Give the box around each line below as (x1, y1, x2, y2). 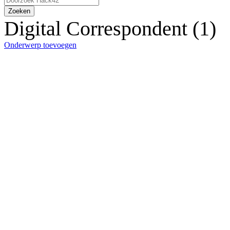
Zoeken (8, 7, 30, 15)
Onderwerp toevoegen (4, 41, 76, 50)
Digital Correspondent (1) (4, 17, 216, 41)
